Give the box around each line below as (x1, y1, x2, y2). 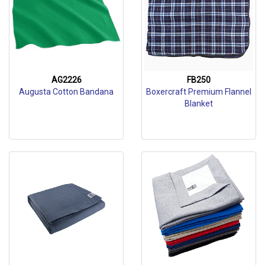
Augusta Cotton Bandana (19, 87, 114, 96)
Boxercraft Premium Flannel (146, 87, 251, 96)
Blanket (185, 99, 213, 108)
